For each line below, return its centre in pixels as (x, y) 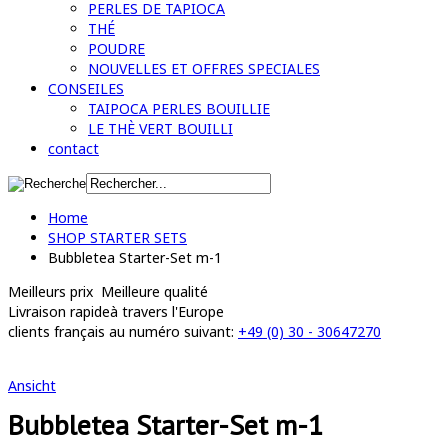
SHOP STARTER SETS (117, 237)
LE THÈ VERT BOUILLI (160, 128)
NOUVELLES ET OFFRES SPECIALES (204, 68)
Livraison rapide (59, 311)
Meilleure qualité (152, 291)
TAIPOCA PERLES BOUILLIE (179, 108)
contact (73, 148)
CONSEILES (86, 88)
